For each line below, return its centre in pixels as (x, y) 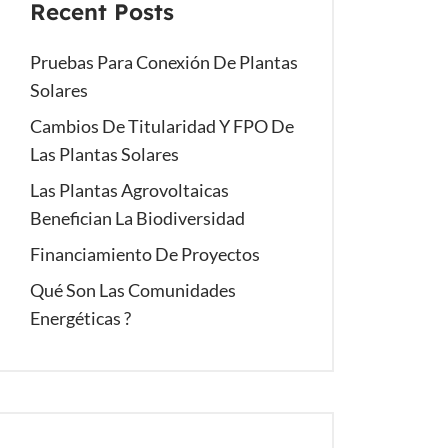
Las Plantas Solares (104, 154)
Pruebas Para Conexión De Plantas (164, 62)
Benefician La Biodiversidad (137, 218)
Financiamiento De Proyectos (145, 254)
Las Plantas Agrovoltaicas (129, 190)
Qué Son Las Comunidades (133, 290)
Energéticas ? (80, 318)
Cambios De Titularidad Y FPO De (162, 126)
